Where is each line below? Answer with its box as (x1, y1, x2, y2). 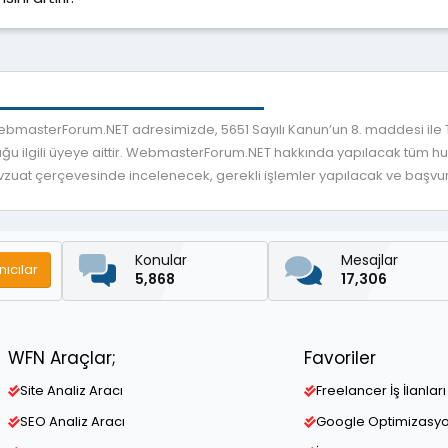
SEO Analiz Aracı (20, 412, 125, 432)
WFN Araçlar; (8, 346, 116, 371)
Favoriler (304, 346, 376, 371)
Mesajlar (340, 249, 398, 270)
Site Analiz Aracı (20, 381, 123, 401)
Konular (134, 249, 187, 270)
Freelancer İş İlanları (316, 381, 446, 401)
